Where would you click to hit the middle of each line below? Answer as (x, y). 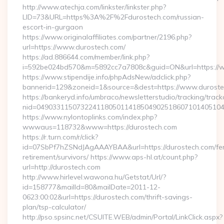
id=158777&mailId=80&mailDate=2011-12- (91, 187)
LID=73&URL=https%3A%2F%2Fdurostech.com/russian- (113, 17)
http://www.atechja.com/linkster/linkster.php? (94, 7)
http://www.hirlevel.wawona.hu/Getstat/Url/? (94, 177)
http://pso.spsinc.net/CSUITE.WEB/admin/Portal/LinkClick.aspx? (122, 217)
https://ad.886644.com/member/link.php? (86, 57)
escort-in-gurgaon (53, 27)
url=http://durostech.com (61, 167)
